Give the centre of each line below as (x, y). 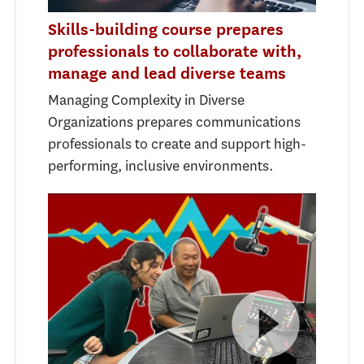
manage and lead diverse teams (167, 72)
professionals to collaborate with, (175, 50)
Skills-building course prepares (166, 28)
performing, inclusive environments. (161, 165)
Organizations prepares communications (174, 121)
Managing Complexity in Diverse (146, 100)
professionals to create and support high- (177, 143)
